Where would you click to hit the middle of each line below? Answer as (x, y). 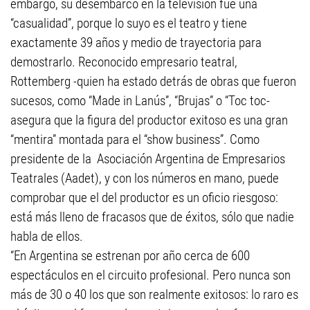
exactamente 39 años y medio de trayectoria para (136, 43)
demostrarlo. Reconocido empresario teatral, (124, 62)
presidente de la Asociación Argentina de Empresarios (148, 159)
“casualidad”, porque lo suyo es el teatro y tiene (129, 23)
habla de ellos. (47, 236)
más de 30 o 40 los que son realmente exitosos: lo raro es (154, 294)
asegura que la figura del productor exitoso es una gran (149, 120)
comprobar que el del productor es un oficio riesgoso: (144, 198)
